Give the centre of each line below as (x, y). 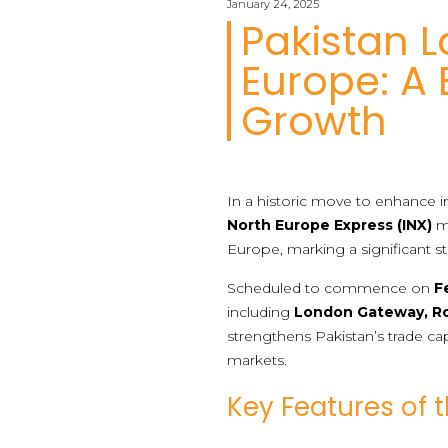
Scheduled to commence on (331, 287)
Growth (314, 120)
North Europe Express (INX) (330, 224)
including (261, 311)
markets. (257, 359)
